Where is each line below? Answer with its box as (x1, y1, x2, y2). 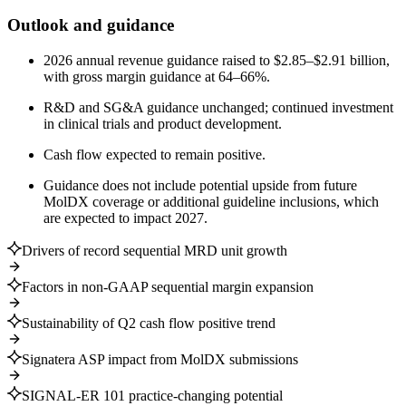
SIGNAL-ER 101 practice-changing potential (22, 388, 283, 404)
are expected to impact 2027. (43, 210, 208, 227)
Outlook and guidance (7, 15, 174, 35)
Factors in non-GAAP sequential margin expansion (22, 279, 314, 295)
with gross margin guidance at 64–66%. (43, 69, 270, 85)
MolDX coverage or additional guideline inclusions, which (43, 194, 379, 210)
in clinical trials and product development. (43, 116, 282, 132)
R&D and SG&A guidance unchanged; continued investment (43, 100, 393, 116)
